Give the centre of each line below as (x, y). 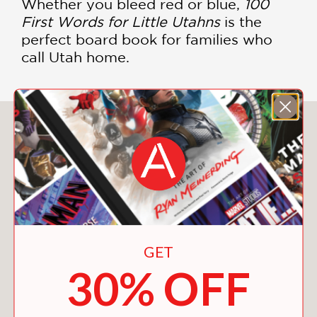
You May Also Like (158, 127)
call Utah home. (75, 57)
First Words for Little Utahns (121, 21)
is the (241, 21)
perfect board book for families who (147, 39)
